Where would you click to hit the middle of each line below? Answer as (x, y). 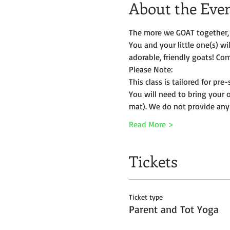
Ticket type (146, 197)
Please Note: (150, 69)
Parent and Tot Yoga (174, 209)
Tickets (153, 161)
